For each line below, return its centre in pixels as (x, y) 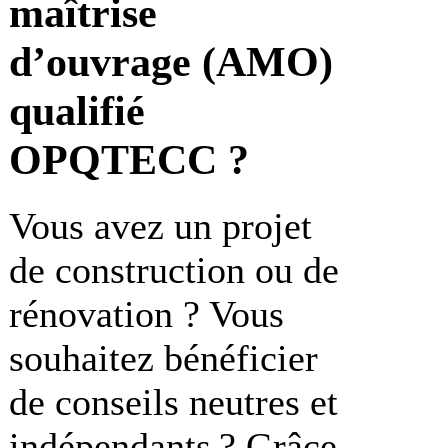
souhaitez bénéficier (163, 357)
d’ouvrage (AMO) (171, 61)
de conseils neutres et (173, 401)
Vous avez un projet (160, 225)
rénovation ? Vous (146, 313)
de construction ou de (174, 269)
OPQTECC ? (129, 159)
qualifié (77, 110)
